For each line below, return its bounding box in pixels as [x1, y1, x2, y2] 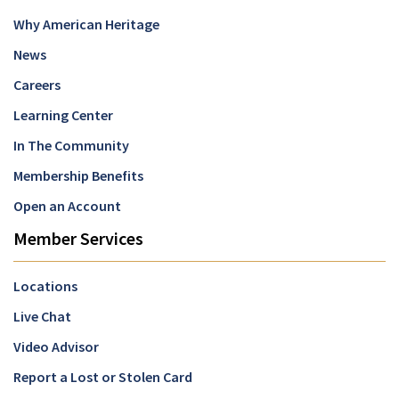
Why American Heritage [13, 14, 159, 33]
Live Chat [13, 306, 71, 325]
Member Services [13, 226, 143, 249]
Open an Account [13, 196, 121, 215]
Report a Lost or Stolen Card [13, 367, 192, 386]
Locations [13, 276, 77, 295]
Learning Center [13, 105, 113, 124]
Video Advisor [13, 337, 99, 355]
